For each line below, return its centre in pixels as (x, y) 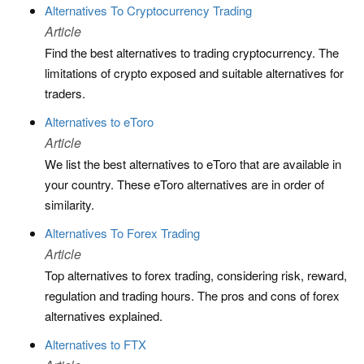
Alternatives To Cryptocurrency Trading (148, 10)
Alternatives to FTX (95, 344)
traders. (65, 93)
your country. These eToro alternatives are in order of (184, 184)
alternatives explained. (104, 316)
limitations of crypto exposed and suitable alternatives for (194, 73)
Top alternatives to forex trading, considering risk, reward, (196, 275)
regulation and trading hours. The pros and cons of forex (192, 295)
